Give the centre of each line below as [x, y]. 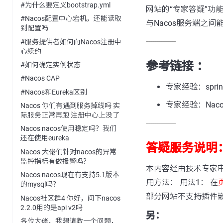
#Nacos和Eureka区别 [54, 92]
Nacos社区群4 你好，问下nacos [70, 198]
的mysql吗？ [40, 184]
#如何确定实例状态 [51, 64]
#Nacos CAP [40, 78]
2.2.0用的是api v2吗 [52, 207]
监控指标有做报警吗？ [55, 161]
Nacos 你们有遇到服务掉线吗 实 [70, 106]
